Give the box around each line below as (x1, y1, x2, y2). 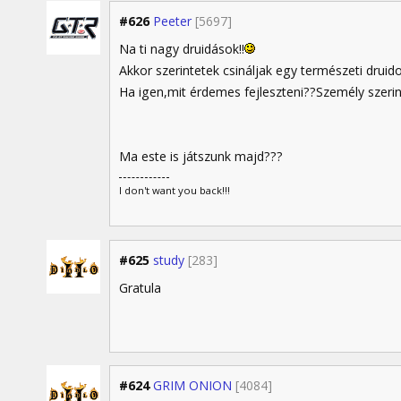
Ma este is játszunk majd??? (119, 147, 283, 165)
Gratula (119, 278, 161, 296)
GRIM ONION (153, 377, 232, 395)
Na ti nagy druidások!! (119, 39, 244, 57)
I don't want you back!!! (119, 183, 230, 198)
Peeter (153, 12, 192, 30)
